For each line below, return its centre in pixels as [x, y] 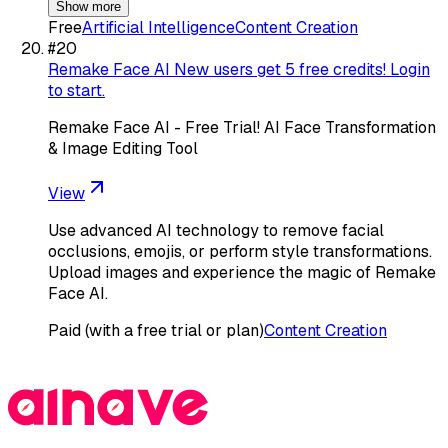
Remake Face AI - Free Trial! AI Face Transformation [242, 127]
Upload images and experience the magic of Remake [242, 272]
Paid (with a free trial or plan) [156, 330]
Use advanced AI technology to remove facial [216, 230]
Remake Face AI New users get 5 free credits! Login [239, 69]
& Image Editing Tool [123, 148]
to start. [76, 90]
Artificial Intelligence [158, 27]
